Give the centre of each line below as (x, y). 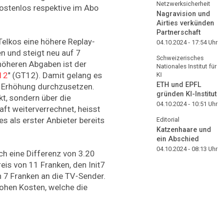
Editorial (168, 119)
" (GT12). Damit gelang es (55, 75)
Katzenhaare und (184, 130)
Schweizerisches (180, 58)
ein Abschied (178, 139)
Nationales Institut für (186, 66)
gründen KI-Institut (186, 94)
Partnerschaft (178, 33)
